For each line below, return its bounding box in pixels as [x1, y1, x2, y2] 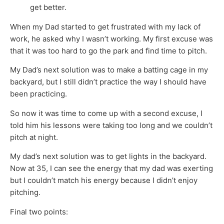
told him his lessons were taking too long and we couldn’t [10, 120, 212, 130]
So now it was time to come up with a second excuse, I [10, 108, 202, 118]
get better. [30, 2, 66, 12]
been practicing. [10, 89, 67, 99]
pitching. [10, 187, 40, 197]
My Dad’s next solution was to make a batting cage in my [10, 65, 208, 75]
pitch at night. [10, 132, 58, 142]
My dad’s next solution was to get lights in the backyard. [10, 151, 206, 161]
